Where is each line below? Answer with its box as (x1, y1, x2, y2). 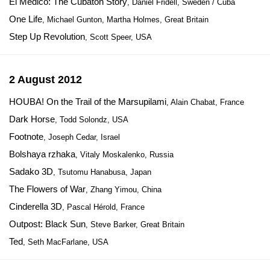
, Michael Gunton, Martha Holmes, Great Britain (42, 15, 209, 24)
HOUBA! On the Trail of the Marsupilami (9, 96, 166, 107)
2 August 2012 (9, 74, 82, 86)
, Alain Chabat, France (166, 98, 244, 107)
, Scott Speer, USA (85, 33, 152, 42)
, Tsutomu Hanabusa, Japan (53, 168, 151, 177)
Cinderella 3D (9, 201, 62, 212)
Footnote (9, 131, 43, 142)
